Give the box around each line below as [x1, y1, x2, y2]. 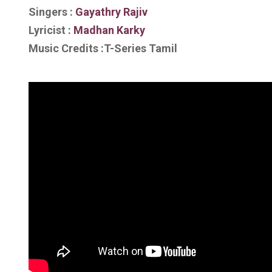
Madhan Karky [71, 24, 145, 36]
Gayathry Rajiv [73, 5, 148, 18]
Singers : [29, 5, 73, 18]
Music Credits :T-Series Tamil [29, 42, 177, 55]
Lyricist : [29, 24, 71, 36]
